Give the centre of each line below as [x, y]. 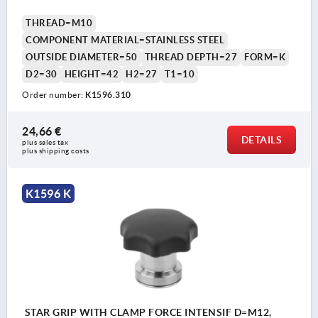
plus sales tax [46, 143]
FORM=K [265, 57]
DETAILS [261, 140]
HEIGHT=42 [91, 75]
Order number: [54, 95]
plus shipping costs [56, 151]
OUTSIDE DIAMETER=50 [82, 57]
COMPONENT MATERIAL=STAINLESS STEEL [125, 40]
